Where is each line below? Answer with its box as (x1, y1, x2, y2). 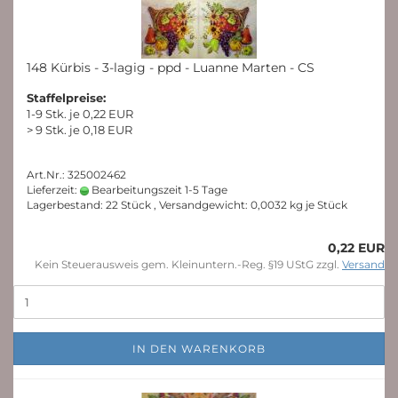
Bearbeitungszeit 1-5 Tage (89, 183, 227, 196)
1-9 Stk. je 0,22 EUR (27, 107, 133, 121)
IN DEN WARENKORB (132, 342, 266, 355)
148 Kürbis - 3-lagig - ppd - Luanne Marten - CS (27, 60, 314, 76)
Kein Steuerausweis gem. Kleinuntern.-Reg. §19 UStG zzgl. (35, 258, 342, 271)
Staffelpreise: (27, 91, 106, 105)
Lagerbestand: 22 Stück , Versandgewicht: (27, 198, 251, 211)
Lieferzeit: (27, 183, 80, 196)
